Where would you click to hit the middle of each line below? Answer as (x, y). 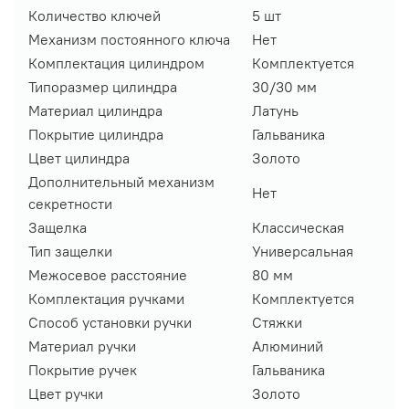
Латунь (275, 110)
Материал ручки (82, 346)
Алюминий (288, 346)
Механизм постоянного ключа (129, 39)
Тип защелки (70, 251)
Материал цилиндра (95, 110)
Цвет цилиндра (79, 157)
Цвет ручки (66, 393)
